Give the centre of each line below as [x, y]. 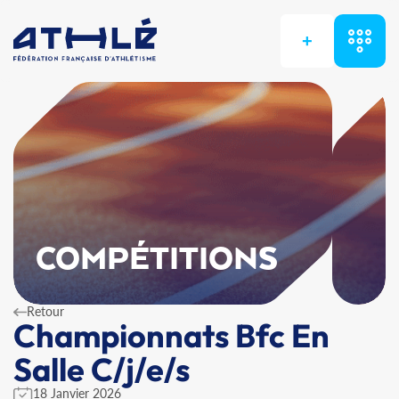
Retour [45, 311]
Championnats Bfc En [171, 335]
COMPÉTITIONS [157, 260]
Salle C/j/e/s [102, 369]
